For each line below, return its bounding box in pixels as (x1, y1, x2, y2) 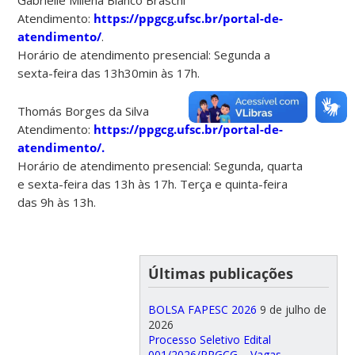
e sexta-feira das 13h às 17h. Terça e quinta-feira (17, 175, 288, 192)
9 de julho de (259, 301, 326, 317)
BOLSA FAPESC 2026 (147, 301, 257, 317)
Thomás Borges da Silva (17, 102, 150, 119)
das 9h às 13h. (17, 193, 97, 210)
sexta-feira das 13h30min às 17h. (17, 64, 200, 81)
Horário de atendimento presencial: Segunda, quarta (17, 157, 303, 174)
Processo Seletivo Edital (147, 331, 271, 347)
